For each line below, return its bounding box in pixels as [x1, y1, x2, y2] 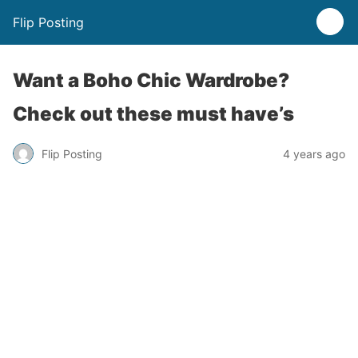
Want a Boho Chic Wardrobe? [13, 69, 289, 92]
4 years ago [283, 146, 345, 161]
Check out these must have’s [13, 102, 294, 125]
